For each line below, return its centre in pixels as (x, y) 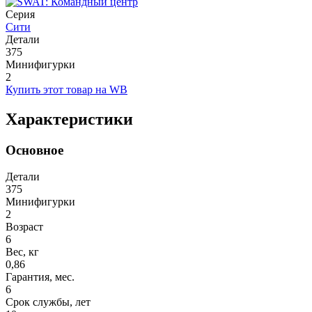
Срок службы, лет (48, 302)
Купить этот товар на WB (67, 89)
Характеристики (69, 119)
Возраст (24, 227)
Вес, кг (22, 252)
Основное (34, 150)
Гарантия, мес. (40, 277)
